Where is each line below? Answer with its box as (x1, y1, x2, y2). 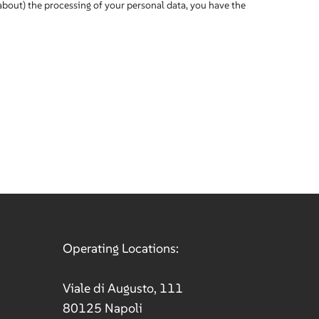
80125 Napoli (62, 300, 142, 317)
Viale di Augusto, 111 (62, 280, 183, 297)
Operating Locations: (62, 240, 179, 257)
